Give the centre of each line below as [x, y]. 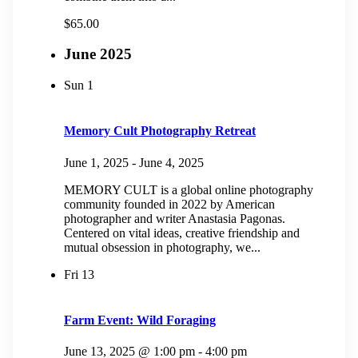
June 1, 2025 [96, 162]
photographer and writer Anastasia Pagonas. [175, 218]
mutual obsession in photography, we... [162, 247]
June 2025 [98, 54]
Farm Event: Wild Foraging [140, 320]
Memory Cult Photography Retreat [160, 131]
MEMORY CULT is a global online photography [189, 189]
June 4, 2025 [171, 162]
